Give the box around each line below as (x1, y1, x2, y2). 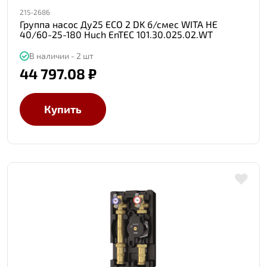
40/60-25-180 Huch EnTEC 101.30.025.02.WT (20, 29, 213, 40)
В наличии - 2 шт (29, 51, 94, 61)
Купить (44, 103, 82, 116)
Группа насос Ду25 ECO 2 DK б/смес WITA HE (20, 18, 218, 30)
